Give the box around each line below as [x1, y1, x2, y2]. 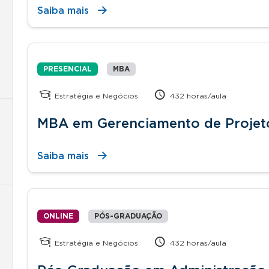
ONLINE [43, 212, 73, 220]
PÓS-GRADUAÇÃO [94, 212, 162, 220]
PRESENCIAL [43, 65, 92, 73]
